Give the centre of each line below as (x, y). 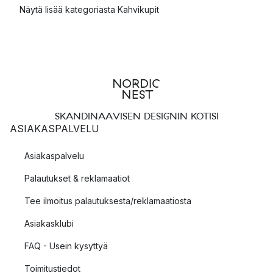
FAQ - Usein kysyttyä (66, 246)
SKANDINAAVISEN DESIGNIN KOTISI (136, 116)
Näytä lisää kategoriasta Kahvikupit (89, 9)
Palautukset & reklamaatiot (77, 178)
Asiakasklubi (49, 223)
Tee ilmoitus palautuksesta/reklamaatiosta (108, 201)
